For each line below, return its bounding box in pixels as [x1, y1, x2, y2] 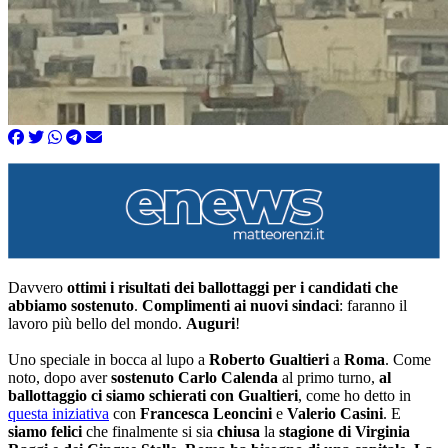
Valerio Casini [287, 404, 383, 422]
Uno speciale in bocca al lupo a [8, 350, 209, 368]
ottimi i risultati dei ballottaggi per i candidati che [67, 278, 398, 296]
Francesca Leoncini [140, 404, 272, 422]
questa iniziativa [8, 404, 109, 422]
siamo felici [8, 422, 82, 440]
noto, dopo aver [8, 368, 111, 386]
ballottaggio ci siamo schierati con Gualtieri [8, 386, 298, 404]
